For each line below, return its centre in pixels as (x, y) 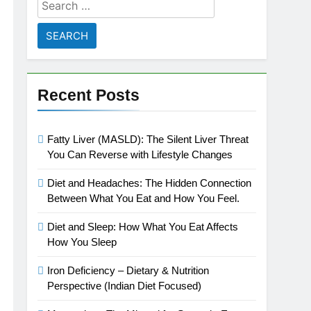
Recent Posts (89, 95)
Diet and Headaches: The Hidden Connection (150, 183)
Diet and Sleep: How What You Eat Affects (143, 227)
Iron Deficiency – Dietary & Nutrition (128, 270)
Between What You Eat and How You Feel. (144, 198)
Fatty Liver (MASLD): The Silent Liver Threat (148, 139)
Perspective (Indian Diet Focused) (125, 286)
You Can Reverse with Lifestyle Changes (140, 154)
